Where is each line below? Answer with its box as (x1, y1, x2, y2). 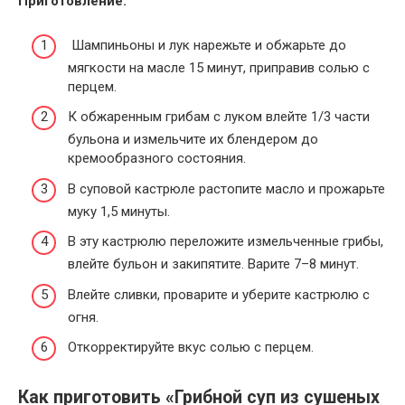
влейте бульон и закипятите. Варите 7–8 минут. (68, 256, 359, 273)
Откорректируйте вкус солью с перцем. (68, 339, 314, 356)
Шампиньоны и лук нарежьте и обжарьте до (68, 36, 346, 53)
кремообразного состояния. (68, 150, 246, 167)
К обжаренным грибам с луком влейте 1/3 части (68, 108, 370, 126)
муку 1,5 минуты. (68, 202, 170, 220)
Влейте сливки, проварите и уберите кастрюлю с (68, 286, 370, 303)
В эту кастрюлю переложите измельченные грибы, (68, 233, 383, 250)
